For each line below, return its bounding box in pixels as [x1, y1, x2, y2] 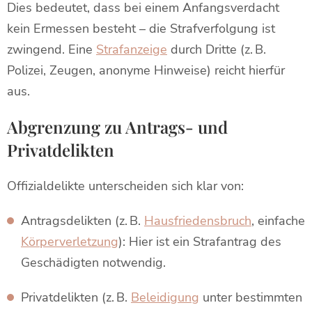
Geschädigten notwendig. [21, 254, 166, 271]
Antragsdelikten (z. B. [21, 212, 144, 229]
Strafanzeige [96, 41, 167, 58]
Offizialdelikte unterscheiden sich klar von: [7, 178, 244, 194]
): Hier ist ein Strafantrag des [118, 233, 281, 250]
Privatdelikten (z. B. [21, 289, 131, 306]
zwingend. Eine [7, 41, 96, 58]
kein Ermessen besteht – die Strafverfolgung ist [7, 20, 275, 37]
